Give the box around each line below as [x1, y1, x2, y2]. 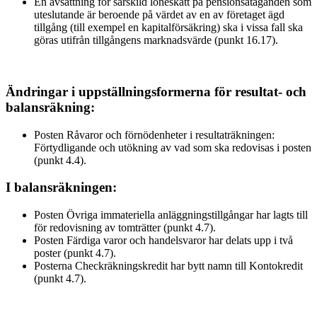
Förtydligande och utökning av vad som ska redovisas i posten [34, 141, 311, 154]
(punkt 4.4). [34, 154, 86, 166]
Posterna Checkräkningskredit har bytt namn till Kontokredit [34, 260, 303, 272]
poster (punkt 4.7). [34, 247, 116, 260]
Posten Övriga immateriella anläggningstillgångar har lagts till [34, 209, 308, 221]
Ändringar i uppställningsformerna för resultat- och [6, 83, 306, 99]
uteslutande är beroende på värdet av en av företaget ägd [34, 8, 284, 21]
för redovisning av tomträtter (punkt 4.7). [34, 221, 216, 234]
